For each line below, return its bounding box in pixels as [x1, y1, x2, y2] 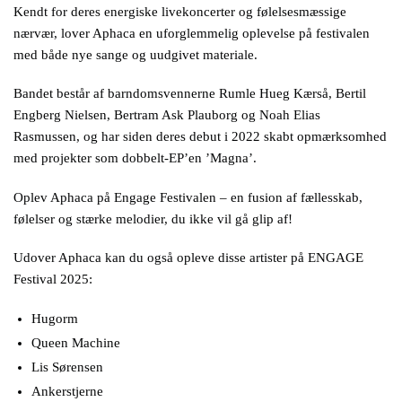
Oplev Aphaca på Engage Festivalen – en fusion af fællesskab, [13, 189, 363, 205]
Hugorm [31, 310, 78, 326]
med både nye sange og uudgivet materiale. [13, 47, 258, 62]
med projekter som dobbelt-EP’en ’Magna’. [13, 151, 257, 166]
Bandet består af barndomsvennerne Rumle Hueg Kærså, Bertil [13, 86, 366, 101]
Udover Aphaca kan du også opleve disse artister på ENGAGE [13, 250, 363, 266]
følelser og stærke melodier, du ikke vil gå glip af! [13, 211, 293, 226]
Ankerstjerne [31, 383, 103, 398]
